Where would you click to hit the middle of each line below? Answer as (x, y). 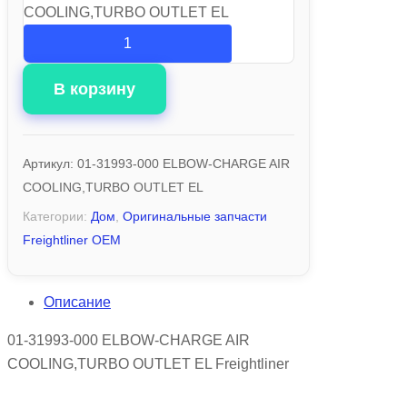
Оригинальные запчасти (195, 216)
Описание (77, 302)
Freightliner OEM (72, 239)
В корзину (94, 89)
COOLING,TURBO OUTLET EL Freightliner (148, 363)
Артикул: (50, 163)
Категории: (57, 216)
